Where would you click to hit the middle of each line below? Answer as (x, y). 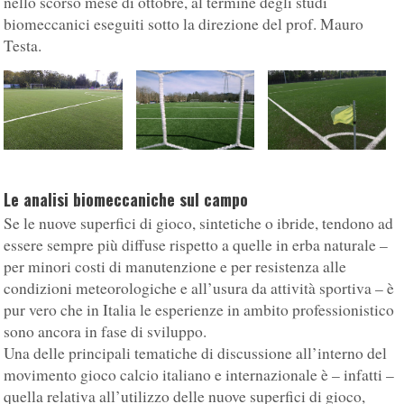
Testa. (23, 46)
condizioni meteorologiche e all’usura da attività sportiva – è (199, 288)
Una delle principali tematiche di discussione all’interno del (196, 353)
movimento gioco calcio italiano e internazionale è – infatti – (199, 375)
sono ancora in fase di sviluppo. (106, 331)
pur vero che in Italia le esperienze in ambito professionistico (199, 310)
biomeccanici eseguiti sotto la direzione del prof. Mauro (184, 24)
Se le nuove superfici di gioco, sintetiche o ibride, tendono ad (199, 223)
